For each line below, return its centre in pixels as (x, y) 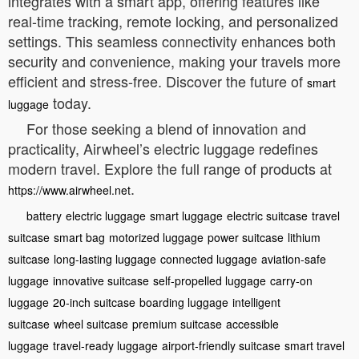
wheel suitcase (91, 323)
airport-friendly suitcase (221, 345)
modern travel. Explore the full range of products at (170, 168)
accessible (252, 323)
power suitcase (246, 237)
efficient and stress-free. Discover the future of (157, 81)
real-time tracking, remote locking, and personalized (173, 20)
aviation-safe (294, 258)
